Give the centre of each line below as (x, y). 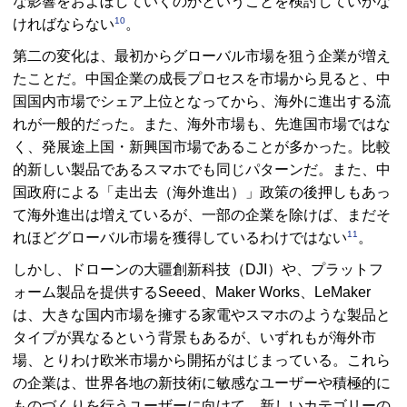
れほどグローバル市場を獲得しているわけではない (180, 238)
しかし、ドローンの (78, 270)
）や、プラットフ (325, 270)
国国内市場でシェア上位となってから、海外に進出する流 (202, 102)
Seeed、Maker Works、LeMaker (264, 293)
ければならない (64, 25)
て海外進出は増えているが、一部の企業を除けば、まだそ (202, 215)
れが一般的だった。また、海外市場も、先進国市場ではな (202, 124)
